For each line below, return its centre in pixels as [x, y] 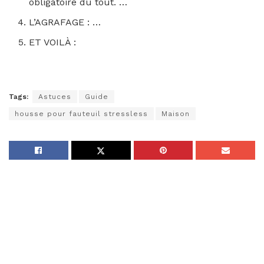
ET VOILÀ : [53, 42]
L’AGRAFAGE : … [65, 22]
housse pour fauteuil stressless [81, 114]
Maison [176, 114]
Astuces [55, 97]
